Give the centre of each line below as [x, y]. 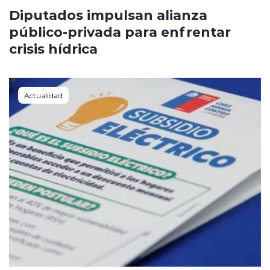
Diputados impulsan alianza [108, 15]
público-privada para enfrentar [120, 32]
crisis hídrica [53, 49]
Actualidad [43, 96]
